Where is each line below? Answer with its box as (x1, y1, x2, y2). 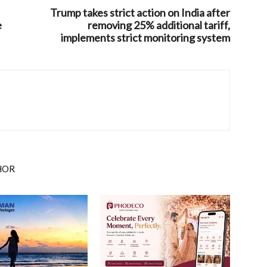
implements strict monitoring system (61, 31, 230, 44)
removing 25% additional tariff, (88, 18, 230, 32)
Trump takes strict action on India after (50, 6, 230, 19)
